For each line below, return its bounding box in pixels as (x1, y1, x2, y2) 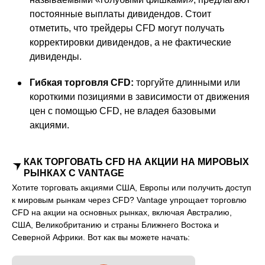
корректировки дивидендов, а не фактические (30, 37, 231, 48)
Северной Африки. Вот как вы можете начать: (12, 232, 190, 243)
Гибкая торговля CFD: (30, 77, 134, 88)
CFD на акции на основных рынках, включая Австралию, (12, 208, 232, 218)
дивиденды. (30, 51, 82, 62)
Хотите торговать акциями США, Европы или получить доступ (12, 183, 251, 193)
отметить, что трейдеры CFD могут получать (30, 23, 224, 34)
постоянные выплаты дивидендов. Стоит (30, 9, 211, 20)
